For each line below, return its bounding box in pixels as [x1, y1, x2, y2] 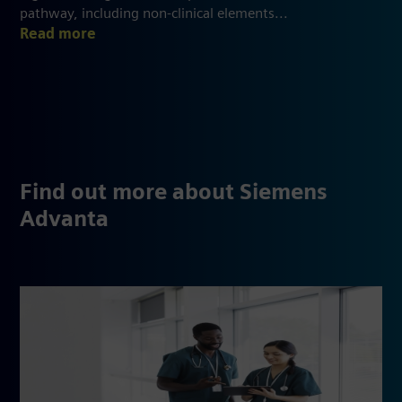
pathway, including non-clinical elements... [20, 7, 288, 21]
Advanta [20, 210, 109, 231]
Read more [20, 28, 100, 41]
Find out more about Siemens [20, 183, 328, 204]
